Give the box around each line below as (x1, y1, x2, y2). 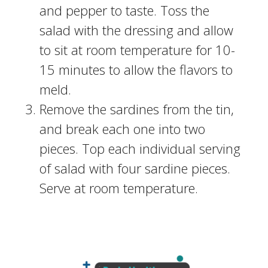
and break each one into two (39, 120, 205, 138)
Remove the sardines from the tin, (39, 100, 234, 118)
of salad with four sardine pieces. (39, 159, 230, 178)
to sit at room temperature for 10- (39, 41, 235, 59)
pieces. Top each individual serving (39, 139, 240, 158)
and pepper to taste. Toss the (39, 1, 209, 20)
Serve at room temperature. (39, 179, 198, 197)
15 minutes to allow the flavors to (39, 60, 233, 79)
